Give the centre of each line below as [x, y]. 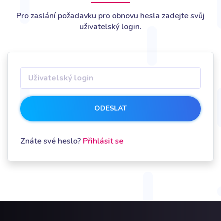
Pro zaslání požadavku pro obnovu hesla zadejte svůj [110, 16]
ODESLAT [110, 108]
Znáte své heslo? [52, 141]
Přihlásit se [103, 141]
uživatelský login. [110, 27]
